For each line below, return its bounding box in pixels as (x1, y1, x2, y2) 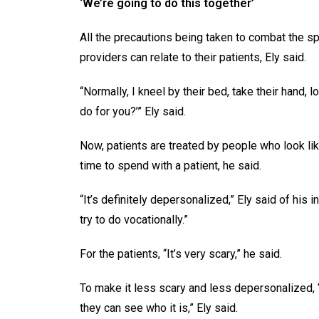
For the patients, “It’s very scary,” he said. (80, 246, 282, 261)
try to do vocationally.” (80, 212, 188, 226)
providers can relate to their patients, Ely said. (80, 50, 309, 64)
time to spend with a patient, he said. (80, 158, 264, 172)
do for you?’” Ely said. (80, 104, 189, 118)
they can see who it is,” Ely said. (80, 300, 238, 315)
